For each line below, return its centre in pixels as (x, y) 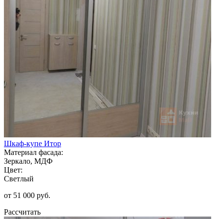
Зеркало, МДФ (28, 161)
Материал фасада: (33, 152)
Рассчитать (22, 212)
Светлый (19, 178)
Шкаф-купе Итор (33, 143)
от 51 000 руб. (27, 195)
